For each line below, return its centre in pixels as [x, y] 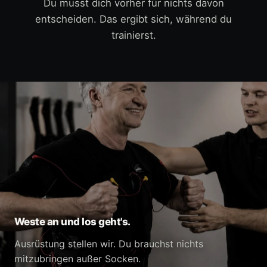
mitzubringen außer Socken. [77, 259]
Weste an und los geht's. [72, 222]
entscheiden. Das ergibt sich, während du [133, 19]
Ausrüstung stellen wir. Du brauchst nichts [109, 244]
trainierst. [133, 35]
